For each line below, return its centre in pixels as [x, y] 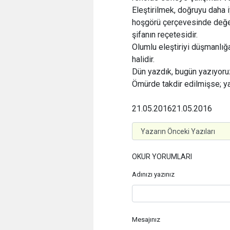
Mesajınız [146, 219]
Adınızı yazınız [153, 174]
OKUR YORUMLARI [162, 157]
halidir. [143, 59]
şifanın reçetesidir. [165, 35]
